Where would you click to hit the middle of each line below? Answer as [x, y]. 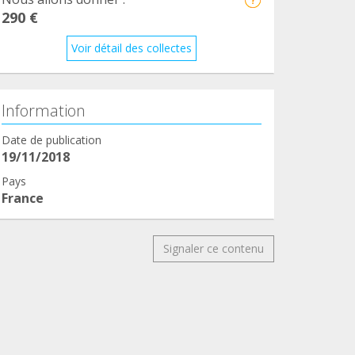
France [23, 198]
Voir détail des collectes [132, 48]
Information [44, 110]
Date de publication [52, 139]
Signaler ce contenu [214, 248]
